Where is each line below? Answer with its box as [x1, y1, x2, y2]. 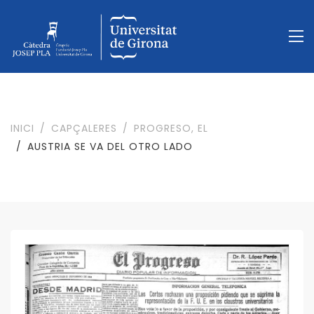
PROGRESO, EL [134, 121, 208, 136]
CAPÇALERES [51, 121, 117, 136]
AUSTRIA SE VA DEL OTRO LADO [27, 139, 193, 154]
